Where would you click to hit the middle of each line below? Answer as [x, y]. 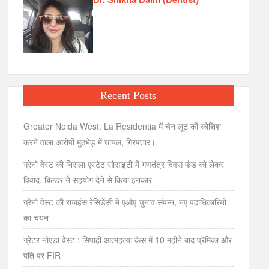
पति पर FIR [42, 255]
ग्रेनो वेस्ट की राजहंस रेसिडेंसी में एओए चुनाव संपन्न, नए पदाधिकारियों [125, 202]
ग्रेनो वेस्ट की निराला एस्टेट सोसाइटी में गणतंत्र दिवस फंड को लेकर [124, 164]
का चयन [36, 218]
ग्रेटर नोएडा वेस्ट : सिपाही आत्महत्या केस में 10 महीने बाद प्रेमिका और [128, 240]
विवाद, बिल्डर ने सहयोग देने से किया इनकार [88, 180]
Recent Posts [128, 96]
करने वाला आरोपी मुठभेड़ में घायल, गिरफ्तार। [90, 142]
